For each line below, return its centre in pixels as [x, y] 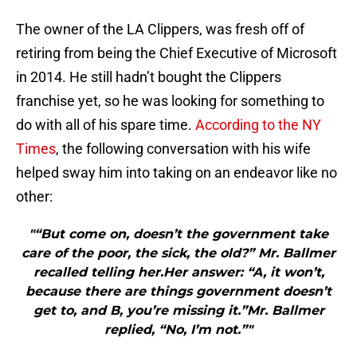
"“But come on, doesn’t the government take [178, 234]
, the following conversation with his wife [183, 149]
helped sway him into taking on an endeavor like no [177, 173]
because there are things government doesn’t [178, 292]
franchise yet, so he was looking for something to [170, 101]
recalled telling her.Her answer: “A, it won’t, [178, 273]
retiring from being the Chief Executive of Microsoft [177, 53]
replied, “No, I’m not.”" [178, 330]
